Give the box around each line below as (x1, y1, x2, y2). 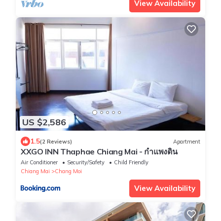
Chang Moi (55, 168, 82, 175)
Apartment (173, 138, 200, 145)
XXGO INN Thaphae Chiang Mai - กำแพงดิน (21, 147, 178, 157)
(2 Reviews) (40, 138, 72, 145)
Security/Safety (67, 159, 105, 166)
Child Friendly (114, 159, 148, 166)
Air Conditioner (21, 159, 58, 166)
